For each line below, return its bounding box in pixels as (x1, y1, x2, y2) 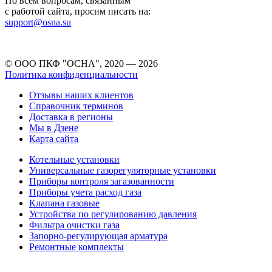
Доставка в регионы (29, 111, 113, 122)
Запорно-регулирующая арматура (29, 230, 168, 241)
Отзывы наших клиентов (29, 89, 134, 100)
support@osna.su (5, 16, 71, 27)
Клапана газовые (29, 197, 100, 208)
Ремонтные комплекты (29, 241, 124, 252)
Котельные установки (29, 154, 120, 165)
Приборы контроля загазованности (29, 175, 174, 186)
